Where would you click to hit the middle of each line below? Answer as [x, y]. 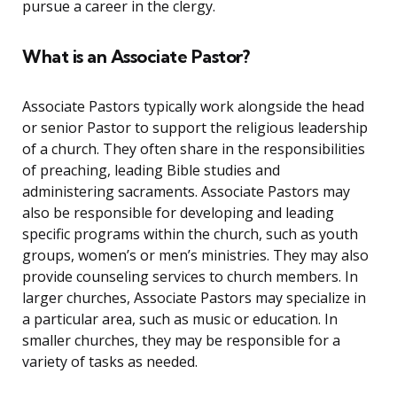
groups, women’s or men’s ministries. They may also [195, 256]
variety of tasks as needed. [110, 362]
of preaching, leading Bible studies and [151, 171]
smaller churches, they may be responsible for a [181, 341]
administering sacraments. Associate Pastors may [186, 192]
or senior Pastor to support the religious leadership [195, 128]
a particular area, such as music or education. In [180, 319]
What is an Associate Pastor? [136, 57]
